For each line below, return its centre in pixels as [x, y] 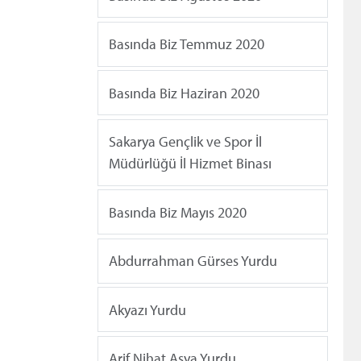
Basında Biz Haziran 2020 [184, 93]
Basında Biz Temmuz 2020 [187, 44]
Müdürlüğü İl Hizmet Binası [190, 164]
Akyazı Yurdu [147, 309]
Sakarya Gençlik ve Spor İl [185, 142]
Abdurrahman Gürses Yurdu [193, 261]
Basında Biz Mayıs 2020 [178, 212]
